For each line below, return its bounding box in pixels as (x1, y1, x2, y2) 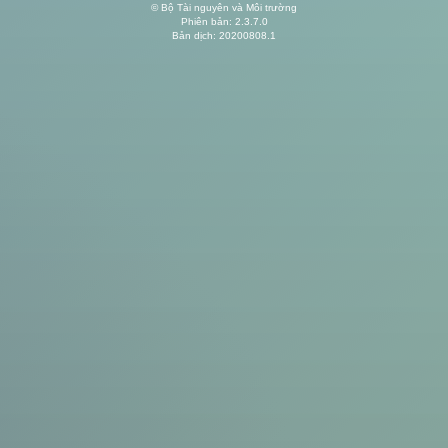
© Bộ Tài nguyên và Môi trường (151, 2, 297, 13)
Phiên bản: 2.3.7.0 (180, 16, 268, 27)
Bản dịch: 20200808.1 (172, 30, 276, 41)
